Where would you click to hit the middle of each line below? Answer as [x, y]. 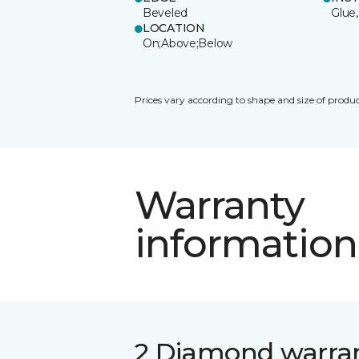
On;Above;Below [188, 43]
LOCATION [174, 28]
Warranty [220, 205]
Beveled [165, 12]
